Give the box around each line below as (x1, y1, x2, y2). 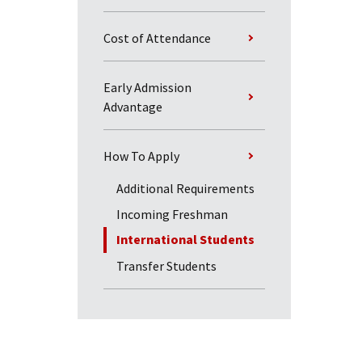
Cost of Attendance (103, 30, 212, 46)
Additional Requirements (116, 180, 255, 196)
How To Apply (103, 148, 180, 164)
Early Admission (103, 79, 192, 95)
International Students (116, 231, 255, 249)
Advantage (103, 99, 163, 115)
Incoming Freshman (116, 206, 229, 222)
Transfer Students (116, 258, 217, 274)
